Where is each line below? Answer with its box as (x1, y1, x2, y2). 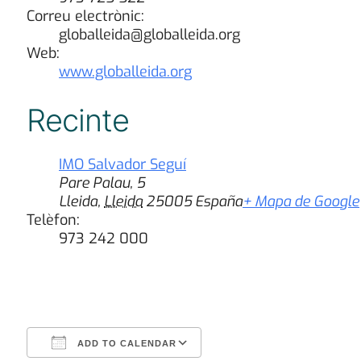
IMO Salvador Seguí (59, 154, 186, 174)
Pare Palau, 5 (59, 172, 145, 193)
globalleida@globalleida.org (59, 24, 240, 44)
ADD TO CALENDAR (74, 338, 176, 348)
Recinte (27, 101, 129, 139)
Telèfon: (27, 210, 80, 230)
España (195, 191, 243, 211)
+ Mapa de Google (243, 191, 359, 211)
